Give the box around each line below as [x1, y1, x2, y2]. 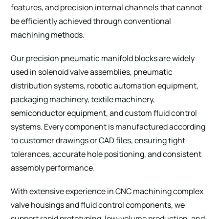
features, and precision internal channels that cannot [11, 1, 203, 13]
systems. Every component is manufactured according [11, 121, 206, 132]
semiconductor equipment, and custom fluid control [11, 107, 197, 118]
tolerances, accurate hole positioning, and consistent [11, 148, 202, 159]
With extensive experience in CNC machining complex [11, 185, 204, 197]
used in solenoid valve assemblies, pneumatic [11, 66, 173, 77]
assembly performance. [11, 162, 95, 173]
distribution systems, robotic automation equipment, [11, 80, 199, 91]
